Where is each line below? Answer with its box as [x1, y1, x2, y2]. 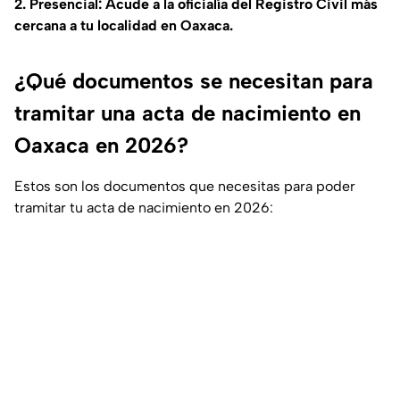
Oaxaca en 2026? [14, 132, 188, 159]
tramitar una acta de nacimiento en [14, 100, 361, 127]
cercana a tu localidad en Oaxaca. [14, 17, 233, 35]
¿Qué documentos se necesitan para [14, 68, 373, 95]
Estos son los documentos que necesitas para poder [14, 178, 355, 196]
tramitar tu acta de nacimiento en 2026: [14, 199, 273, 217]
